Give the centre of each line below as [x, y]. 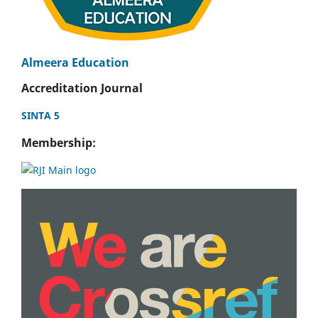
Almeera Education [75, 63]
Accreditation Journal [82, 88]
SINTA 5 [40, 115]
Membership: [59, 143]
